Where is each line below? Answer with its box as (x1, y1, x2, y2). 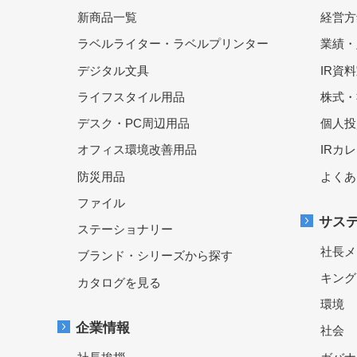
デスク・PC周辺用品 (77, 116, 190, 130)
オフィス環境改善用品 (77, 143, 197, 157)
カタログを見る (77, 275, 161, 289)
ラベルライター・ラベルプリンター (77, 37, 269, 51)
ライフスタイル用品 (77, 89, 185, 104)
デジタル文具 (77, 63, 149, 77)
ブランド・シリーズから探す (77, 249, 233, 263)
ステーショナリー (77, 222, 173, 236)
